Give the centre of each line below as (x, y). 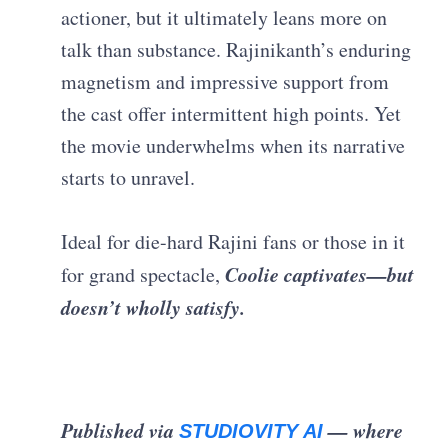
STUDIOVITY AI (251, 430)
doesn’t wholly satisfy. (153, 306)
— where (363, 429)
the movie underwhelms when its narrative (233, 145)
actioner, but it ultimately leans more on (224, 17)
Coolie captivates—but (320, 273)
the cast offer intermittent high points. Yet (231, 113)
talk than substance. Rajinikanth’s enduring (236, 49)
